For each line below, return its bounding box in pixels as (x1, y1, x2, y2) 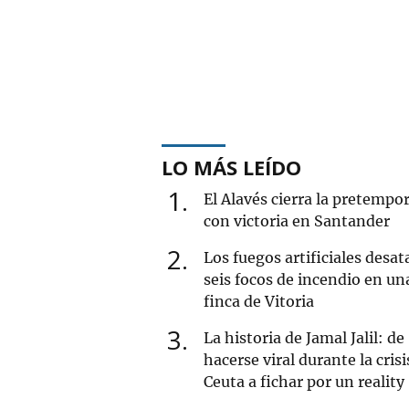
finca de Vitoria (204, 291, 314, 310)
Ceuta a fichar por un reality (204, 372, 404, 391)
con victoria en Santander (204, 211, 390, 230)
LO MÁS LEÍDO (162, 152, 301, 181)
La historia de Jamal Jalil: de (204, 328, 404, 347)
